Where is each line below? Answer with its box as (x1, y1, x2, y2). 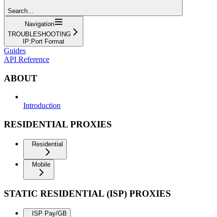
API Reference (4, 55, 49, 63)
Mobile (32, 160, 50, 168)
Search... (8, 7, 33, 15)
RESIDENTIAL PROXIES (4, 119, 112, 129)
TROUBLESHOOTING (8, 30, 71, 38)
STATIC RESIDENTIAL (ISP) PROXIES (4, 188, 171, 199)
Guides (4, 46, 26, 55)
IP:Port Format (23, 37, 64, 45)
